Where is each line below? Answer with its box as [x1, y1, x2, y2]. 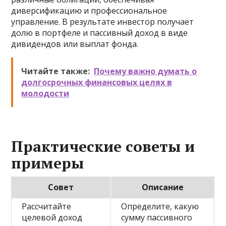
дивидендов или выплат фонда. [11, 38, 139, 49]
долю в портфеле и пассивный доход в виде [11, 27, 188, 38]
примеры [11, 153, 84, 173]
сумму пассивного [121, 212, 193, 223]
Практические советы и [11, 136, 195, 156]
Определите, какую [121, 201, 199, 212]
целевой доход [22, 212, 83, 223]
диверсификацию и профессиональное [11, 5, 167, 16]
